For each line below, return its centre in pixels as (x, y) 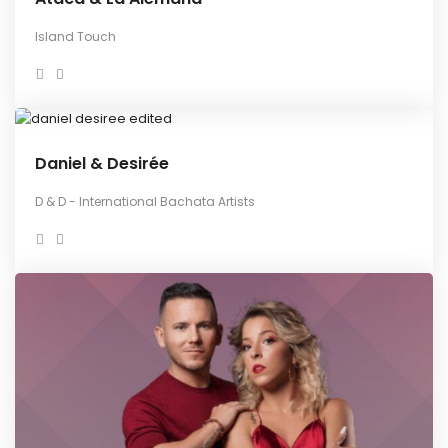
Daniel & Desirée (102, 164)
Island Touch (75, 36)
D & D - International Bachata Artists (145, 202)
